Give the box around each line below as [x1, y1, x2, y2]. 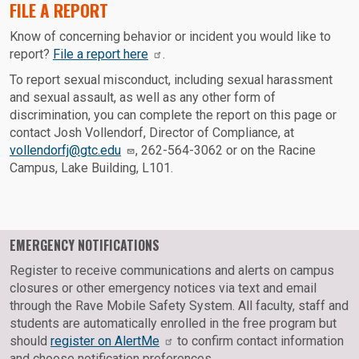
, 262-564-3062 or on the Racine [135, 143, 316, 159]
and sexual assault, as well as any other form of [10, 90, 276, 106]
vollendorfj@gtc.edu [10, 143, 121, 159]
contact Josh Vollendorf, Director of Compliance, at [10, 125, 294, 141]
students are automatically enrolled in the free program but [10, 316, 337, 332]
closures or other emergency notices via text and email [10, 280, 317, 296]
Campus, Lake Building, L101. [10, 160, 173, 176]
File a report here [53, 46, 148, 63]
